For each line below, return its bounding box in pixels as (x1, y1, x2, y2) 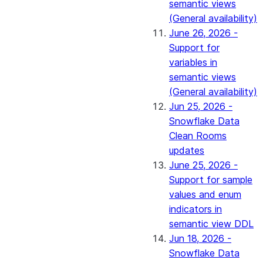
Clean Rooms (169, 130, 227, 141)
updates (169, 144, 204, 156)
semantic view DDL (169, 218, 254, 230)
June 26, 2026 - (169, 27, 238, 39)
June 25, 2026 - (169, 159, 238, 171)
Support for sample (169, 174, 252, 186)
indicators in (169, 203, 222, 215)
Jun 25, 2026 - (169, 100, 232, 112)
